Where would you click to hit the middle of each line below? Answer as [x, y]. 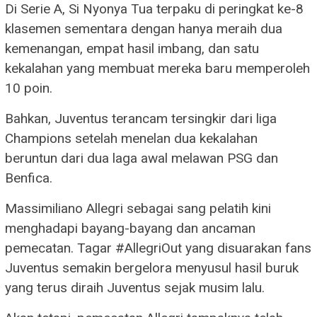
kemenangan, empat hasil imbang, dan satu [132, 48]
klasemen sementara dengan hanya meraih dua [144, 28]
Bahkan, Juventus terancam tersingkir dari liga [141, 118]
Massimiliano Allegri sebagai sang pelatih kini [138, 208]
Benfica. [29, 178]
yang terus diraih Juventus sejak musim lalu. [135, 287]
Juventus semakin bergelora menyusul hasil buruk [152, 267]
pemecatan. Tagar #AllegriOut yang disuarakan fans [158, 248]
